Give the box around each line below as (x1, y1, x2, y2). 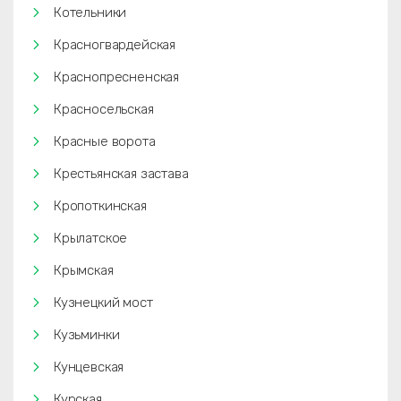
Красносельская (54, 101, 154, 117)
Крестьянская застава (54, 166, 189, 182)
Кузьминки (54, 327, 120, 343)
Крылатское (54, 230, 128, 246)
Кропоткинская (54, 198, 147, 214)
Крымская (54, 262, 114, 278)
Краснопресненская (54, 69, 180, 85)
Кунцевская (54, 359, 124, 375)
